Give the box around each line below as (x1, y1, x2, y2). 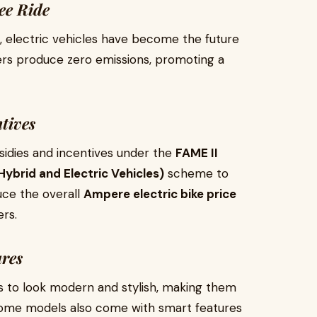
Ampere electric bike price (83, 186, 236, 202)
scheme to (164, 166, 229, 181)
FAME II (175, 145, 218, 161)
